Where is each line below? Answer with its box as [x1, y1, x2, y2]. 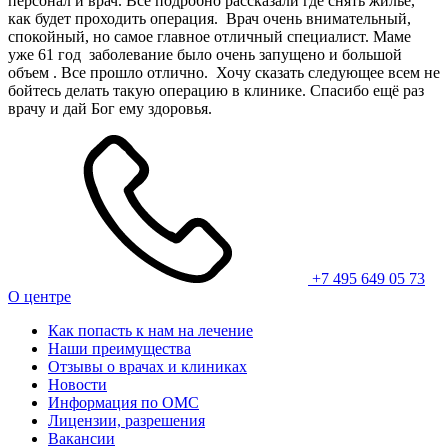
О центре [8, 288, 71, 306]
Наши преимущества [48, 340, 191, 358]
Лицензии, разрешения [48, 412, 205, 430]
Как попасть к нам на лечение [48, 322, 253, 340]
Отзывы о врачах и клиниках [48, 358, 247, 376]
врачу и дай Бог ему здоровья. [8, 100, 212, 118]
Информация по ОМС [48, 394, 199, 412]
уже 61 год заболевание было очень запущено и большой [8, 46, 402, 64]
